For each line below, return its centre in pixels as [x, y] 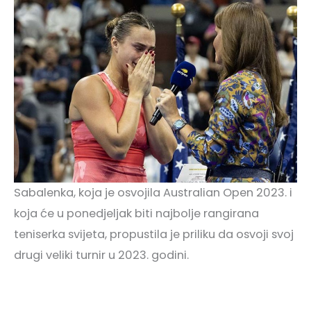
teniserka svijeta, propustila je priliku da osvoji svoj [154, 235]
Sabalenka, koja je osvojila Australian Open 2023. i [153, 193]
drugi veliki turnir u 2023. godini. [101, 255]
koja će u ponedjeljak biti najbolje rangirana [136, 214]
